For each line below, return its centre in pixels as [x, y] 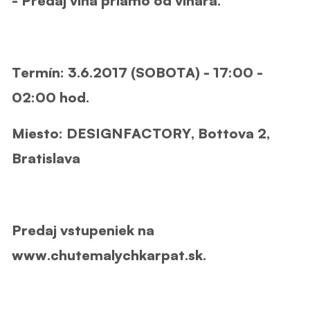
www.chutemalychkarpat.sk [107, 255]
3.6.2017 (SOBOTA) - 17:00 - [165, 72]
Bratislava [46, 158]
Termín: [40, 72]
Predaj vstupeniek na [83, 230]
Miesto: [39, 133]
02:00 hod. [51, 97]
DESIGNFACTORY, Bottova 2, [168, 133]
